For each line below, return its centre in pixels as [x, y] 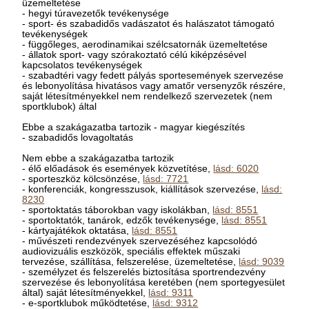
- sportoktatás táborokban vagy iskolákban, [118, 210]
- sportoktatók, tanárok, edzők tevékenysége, [122, 220]
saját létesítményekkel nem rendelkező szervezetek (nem [148, 96]
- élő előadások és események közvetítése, [118, 168]
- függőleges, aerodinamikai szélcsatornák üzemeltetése [145, 44]
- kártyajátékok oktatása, [77, 230]
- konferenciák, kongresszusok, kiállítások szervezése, [142, 189]
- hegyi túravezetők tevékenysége [96, 13]
